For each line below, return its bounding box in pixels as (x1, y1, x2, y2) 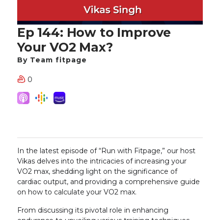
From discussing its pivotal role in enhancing (17, 206, 168, 215)
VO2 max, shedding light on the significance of (17, 167, 177, 176)
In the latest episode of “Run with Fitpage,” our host (17, 146, 195, 155)
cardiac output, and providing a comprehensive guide (17, 177, 200, 186)
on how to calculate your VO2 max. (17, 188, 137, 196)
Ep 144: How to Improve (17, 25, 171, 40)
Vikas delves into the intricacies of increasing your (17, 157, 187, 165)
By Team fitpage (17, 55, 87, 64)
